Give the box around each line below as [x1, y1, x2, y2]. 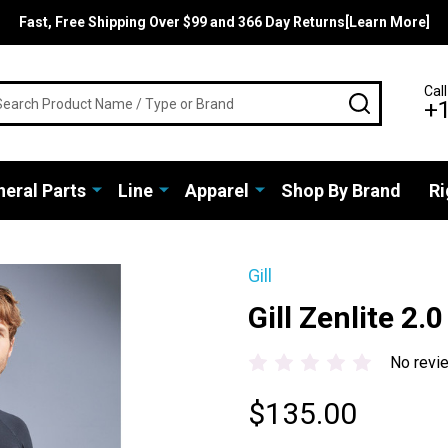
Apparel [184, 180, 249, 201]
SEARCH [369, 89, 431, 109]
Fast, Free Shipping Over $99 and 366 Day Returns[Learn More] [18, 14, 430, 30]
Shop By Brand [280, 180, 401, 201]
